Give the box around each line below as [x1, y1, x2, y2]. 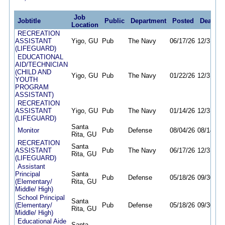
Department [131, 17, 167, 25]
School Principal [18, 194, 65, 201]
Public [104, 17, 125, 25]
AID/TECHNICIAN [15, 61, 68, 68]
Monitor [18, 127, 40, 134]
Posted [172, 17, 194, 25]
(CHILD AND [15, 68, 52, 76]
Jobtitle [18, 17, 41, 25]
